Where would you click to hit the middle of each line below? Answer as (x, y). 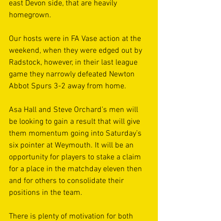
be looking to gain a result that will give (75, 122)
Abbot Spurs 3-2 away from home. (69, 86)
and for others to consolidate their (67, 181)
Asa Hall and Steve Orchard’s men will (74, 110)
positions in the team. (47, 193)
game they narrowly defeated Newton (73, 74)
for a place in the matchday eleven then (76, 169)
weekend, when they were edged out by (76, 51)
